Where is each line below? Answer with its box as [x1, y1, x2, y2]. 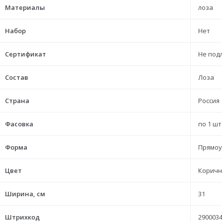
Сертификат [5, 50, 46, 58]
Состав [5, 73, 28, 82]
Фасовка [5, 119, 33, 128]
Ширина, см [5, 189, 45, 198]
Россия [198, 96, 220, 105]
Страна [5, 96, 29, 105]
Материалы [5, 3, 45, 12]
